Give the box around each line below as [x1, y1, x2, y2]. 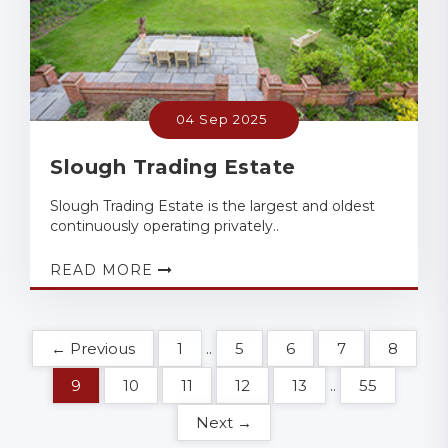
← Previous [50, 338, 135, 358]
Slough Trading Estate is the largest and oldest [50, 196, 375, 215]
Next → [196, 412, 252, 432]
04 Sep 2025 [176, 110, 267, 127]
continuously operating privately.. [50, 216, 279, 235]
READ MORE [50, 260, 158, 279]
